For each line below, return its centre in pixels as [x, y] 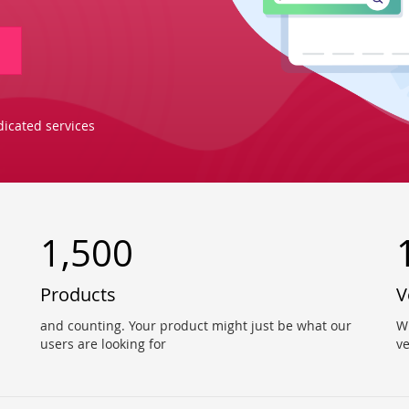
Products [78, 294]
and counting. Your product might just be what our [196, 325]
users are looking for [103, 343]
